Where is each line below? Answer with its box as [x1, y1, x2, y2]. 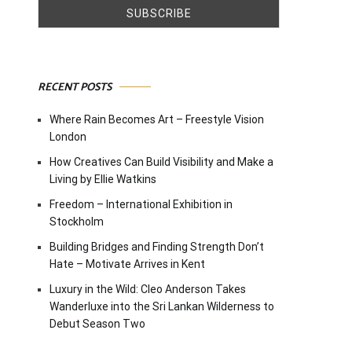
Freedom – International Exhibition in [49, 197, 233, 211]
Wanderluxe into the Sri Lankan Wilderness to [49, 299, 274, 313]
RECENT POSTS [38, 78, 112, 97]
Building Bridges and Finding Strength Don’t [49, 240, 264, 253]
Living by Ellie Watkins [49, 172, 156, 185]
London [49, 130, 86, 143]
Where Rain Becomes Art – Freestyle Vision [49, 112, 264, 126]
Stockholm [49, 214, 104, 228]
